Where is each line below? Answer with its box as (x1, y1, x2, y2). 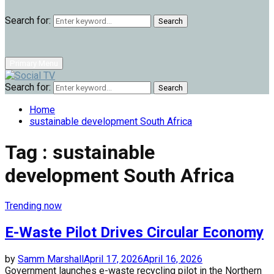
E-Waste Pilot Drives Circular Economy (5, 223, 264, 241)
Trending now (5, 199, 62, 212)
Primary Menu (10, 59, 58, 68)
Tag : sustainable (5, 140, 155, 164)
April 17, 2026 (84, 253, 143, 265)
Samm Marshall (18, 253, 84, 265)
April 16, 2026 (143, 253, 202, 265)
